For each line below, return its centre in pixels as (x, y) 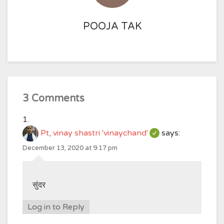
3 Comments (53, 98)
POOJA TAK (112, 26)
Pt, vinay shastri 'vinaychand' (94, 133)
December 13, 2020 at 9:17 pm (70, 148)
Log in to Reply (56, 207)
